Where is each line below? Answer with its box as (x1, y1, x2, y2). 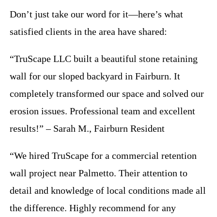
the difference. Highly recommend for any (10, 202, 176, 214)
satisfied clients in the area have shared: (10, 26, 167, 37)
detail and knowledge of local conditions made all (10, 185, 206, 196)
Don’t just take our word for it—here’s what (10, 9, 183, 20)
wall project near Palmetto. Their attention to (10, 168, 187, 179)
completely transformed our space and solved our (10, 88, 204, 99)
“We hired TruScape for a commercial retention (10, 150, 197, 161)
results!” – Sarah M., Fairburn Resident (10, 123, 165, 134)
